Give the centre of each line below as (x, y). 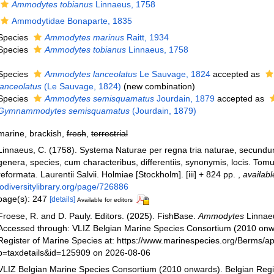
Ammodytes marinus (84, 37)
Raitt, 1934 (146, 37)
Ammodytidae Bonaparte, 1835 (72, 21)
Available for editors (105, 200)
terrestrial (109, 133)
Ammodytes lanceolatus (91, 74)
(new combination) (159, 86)
